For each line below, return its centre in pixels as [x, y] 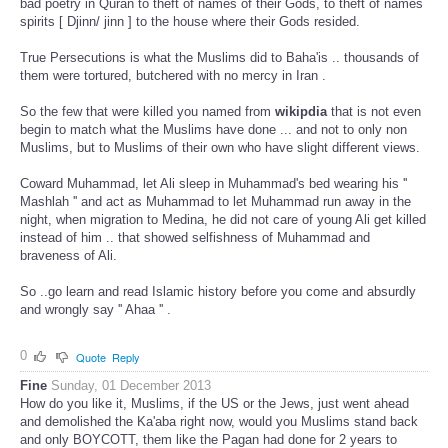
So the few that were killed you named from [147, 112]
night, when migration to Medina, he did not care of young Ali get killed [223, 220]
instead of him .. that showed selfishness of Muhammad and [195, 238]
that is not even [374, 112]
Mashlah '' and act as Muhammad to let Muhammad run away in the [215, 202]
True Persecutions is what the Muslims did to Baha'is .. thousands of [219, 58]
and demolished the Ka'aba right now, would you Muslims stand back [219, 421]
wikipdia [301, 112]
